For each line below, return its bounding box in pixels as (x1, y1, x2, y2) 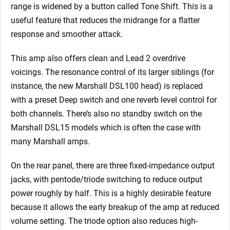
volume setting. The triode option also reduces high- (11, 216, 198, 226)
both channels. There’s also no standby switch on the (11, 109, 202, 119)
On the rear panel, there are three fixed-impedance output (11, 161, 215, 171)
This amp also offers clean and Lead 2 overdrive (11, 53, 185, 64)
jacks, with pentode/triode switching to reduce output (11, 175, 202, 185)
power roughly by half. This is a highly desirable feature (11, 188, 211, 199)
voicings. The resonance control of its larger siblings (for (11, 67, 214, 78)
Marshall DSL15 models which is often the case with (11, 123, 201, 133)
